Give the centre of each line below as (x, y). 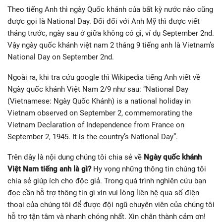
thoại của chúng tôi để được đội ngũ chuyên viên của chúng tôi (111, 204)
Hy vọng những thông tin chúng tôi (149, 169)
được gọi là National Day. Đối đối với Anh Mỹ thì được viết (104, 21)
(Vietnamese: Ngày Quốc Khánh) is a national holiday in (99, 101)
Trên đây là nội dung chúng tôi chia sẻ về (76, 157)
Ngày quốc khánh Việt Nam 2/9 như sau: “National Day (98, 89)
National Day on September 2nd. (61, 57)
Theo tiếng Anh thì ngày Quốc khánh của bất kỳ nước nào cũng (110, 9)
